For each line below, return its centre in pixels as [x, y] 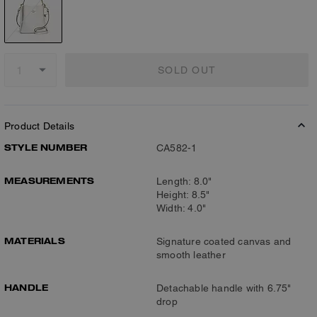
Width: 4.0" [181, 208]
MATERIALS [35, 241]
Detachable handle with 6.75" [224, 288]
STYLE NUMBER [46, 147]
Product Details [39, 126]
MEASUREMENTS [50, 180]
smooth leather [191, 255]
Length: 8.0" [184, 181]
